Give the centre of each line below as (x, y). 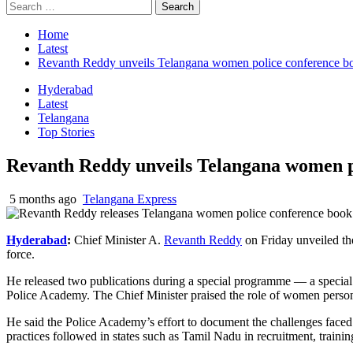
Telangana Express (130, 199)
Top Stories (66, 132)
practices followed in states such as (94, 336)
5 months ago (43, 199)
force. (20, 254)
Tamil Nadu (212, 336)
